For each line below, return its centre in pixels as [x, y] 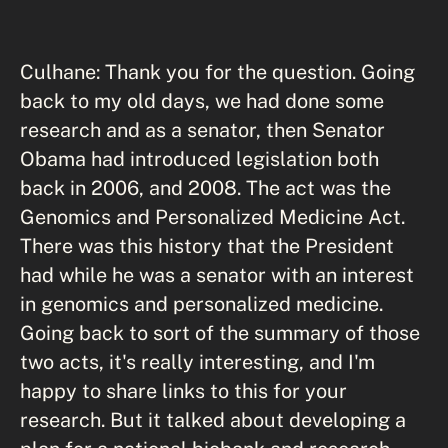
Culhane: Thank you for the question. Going [217, 71]
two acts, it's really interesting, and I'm [197, 361]
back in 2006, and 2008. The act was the [205, 187]
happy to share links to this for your [183, 390]
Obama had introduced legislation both [199, 158]
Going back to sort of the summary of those [220, 332]
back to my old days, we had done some [202, 100]
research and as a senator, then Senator [202, 129]
